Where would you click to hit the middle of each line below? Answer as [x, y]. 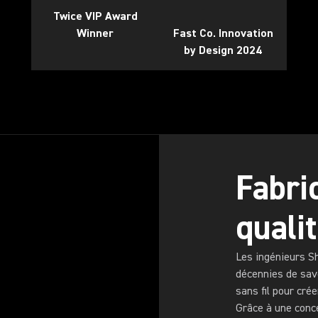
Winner [95, 33]
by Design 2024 [223, 50]
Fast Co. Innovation [223, 33]
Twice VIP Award [95, 16]
